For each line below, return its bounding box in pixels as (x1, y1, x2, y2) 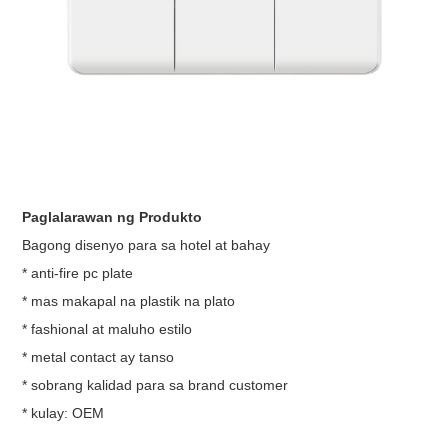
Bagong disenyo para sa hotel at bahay (22, 237, 279, 254)
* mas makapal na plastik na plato (22, 293, 240, 310)
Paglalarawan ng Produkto (22, 209, 203, 226)
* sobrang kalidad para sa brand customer (22, 377, 293, 394)
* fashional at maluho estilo (22, 321, 197, 338)
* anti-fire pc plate (22, 265, 138, 282)
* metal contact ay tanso (22, 349, 183, 366)
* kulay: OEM (22, 405, 105, 422)
